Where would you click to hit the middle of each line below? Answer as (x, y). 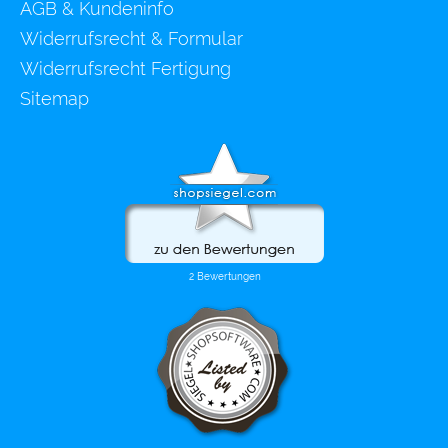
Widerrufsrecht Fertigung (125, 69)
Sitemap (54, 99)
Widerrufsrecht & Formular (131, 39)
